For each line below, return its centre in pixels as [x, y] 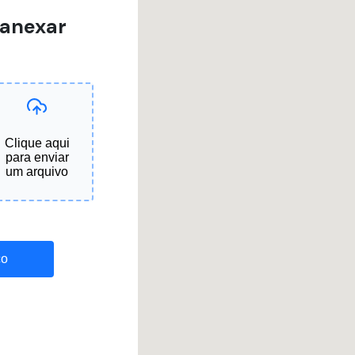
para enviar [37, 158]
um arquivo [37, 172]
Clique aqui [37, 143]
